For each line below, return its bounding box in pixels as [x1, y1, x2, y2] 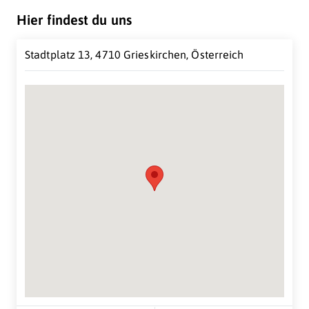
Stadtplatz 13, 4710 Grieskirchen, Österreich [25, 48, 244, 61]
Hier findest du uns [17, 12, 132, 28]
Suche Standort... [114, 217, 195, 230]
